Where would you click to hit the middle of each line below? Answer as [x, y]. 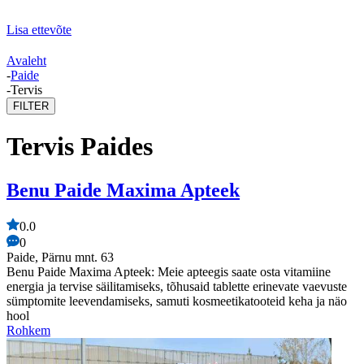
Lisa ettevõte [39, 30]
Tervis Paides [80, 147]
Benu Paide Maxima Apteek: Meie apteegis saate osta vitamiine [169, 271]
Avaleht [26, 61]
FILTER [31, 106]
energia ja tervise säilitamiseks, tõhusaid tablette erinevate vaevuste [177, 286]
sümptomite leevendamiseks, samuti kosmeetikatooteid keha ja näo [177, 301]
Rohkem [28, 330]
